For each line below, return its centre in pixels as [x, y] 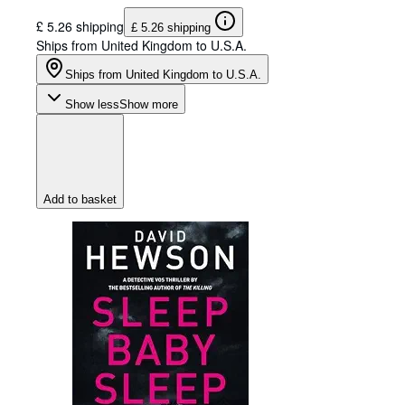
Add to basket [80, 200]
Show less [92, 105]
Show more [149, 105]
